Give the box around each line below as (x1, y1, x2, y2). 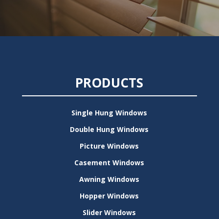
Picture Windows (80, 141, 139, 151)
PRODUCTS (75, 74, 144, 92)
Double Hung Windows (70, 125, 149, 134)
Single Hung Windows (71, 108, 148, 118)
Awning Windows (79, 175, 140, 184)
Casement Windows (74, 158, 145, 168)
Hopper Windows (80, 191, 139, 201)
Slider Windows (83, 208, 136, 218)
